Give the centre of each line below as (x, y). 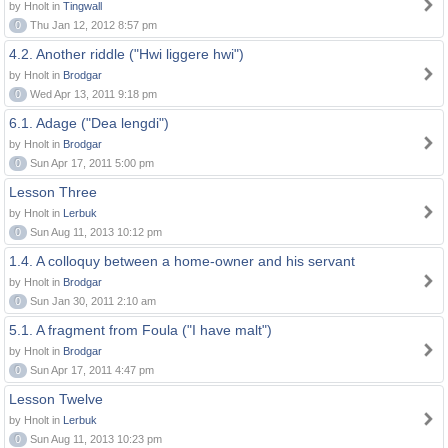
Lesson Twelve (56, 399)
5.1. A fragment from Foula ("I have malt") (140, 330)
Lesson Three (53, 192)
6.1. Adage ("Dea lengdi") (89, 123)
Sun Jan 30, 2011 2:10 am (91, 301)
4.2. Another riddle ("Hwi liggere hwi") (126, 54)
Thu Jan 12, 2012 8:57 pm (92, 25)
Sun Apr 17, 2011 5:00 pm (90, 163)
